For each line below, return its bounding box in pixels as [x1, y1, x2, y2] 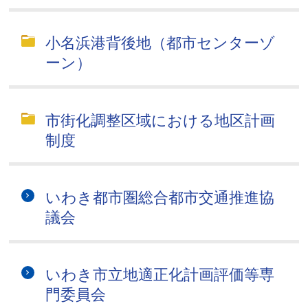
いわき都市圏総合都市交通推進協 [45, 188, 275, 206]
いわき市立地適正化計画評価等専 [45, 266, 275, 284]
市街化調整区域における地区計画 [45, 111, 276, 129]
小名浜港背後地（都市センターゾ [45, 34, 276, 52]
